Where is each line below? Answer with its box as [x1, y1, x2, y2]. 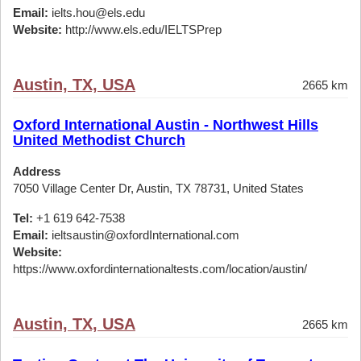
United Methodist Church [13, 132, 185, 148]
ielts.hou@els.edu [48, 6, 145, 19]
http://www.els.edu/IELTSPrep [62, 23, 222, 36]
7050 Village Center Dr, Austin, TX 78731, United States [13, 181, 304, 195]
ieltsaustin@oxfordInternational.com [48, 228, 239, 242]
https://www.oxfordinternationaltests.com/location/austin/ [13, 262, 307, 276]
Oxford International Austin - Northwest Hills [13, 117, 318, 133]
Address [13, 164, 60, 178]
